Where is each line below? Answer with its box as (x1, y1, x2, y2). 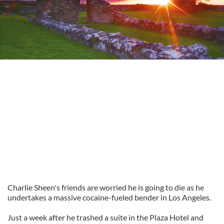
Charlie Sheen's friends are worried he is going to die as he (7, 182, 204, 192)
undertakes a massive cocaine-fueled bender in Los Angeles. (7, 192, 211, 202)
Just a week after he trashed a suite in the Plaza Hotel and (7, 212, 203, 222)
